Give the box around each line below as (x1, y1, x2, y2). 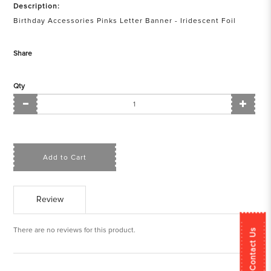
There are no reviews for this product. (13, 226, 136, 235)
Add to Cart (43, 152, 87, 162)
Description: (13, 2, 60, 11)
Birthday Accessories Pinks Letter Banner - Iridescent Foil (13, 16, 237, 25)
